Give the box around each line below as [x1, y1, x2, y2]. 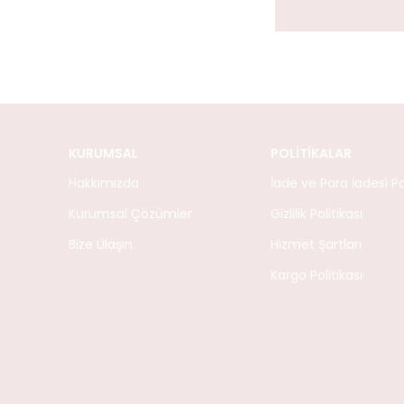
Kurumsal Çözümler [69, 205, 192, 223]
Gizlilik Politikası [270, 205, 363, 223]
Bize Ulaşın [69, 235, 133, 253]
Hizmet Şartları [270, 235, 362, 253]
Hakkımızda [69, 174, 139, 192]
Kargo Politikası [270, 266, 363, 284]
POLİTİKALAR [270, 144, 352, 162]
